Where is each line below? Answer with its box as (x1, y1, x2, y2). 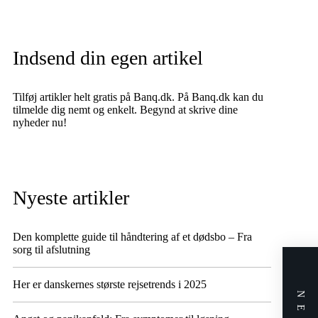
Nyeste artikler (13, 187, 130, 209)
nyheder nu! (13, 116, 67, 128)
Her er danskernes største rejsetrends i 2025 (13, 278, 207, 290)
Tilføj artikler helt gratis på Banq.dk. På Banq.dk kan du (13, 91, 264, 103)
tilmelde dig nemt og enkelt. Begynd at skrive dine (13, 104, 238, 116)
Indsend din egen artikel (13, 47, 204, 69)
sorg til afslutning (13, 243, 91, 256)
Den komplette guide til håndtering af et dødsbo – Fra (13, 231, 253, 243)
